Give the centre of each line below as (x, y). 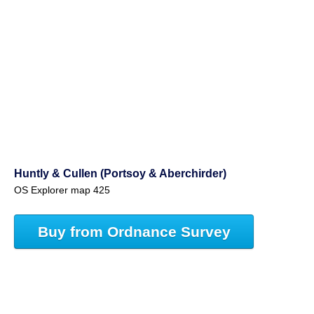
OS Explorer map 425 (62, 191)
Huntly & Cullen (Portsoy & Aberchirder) (120, 173)
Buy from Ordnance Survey (134, 231)
